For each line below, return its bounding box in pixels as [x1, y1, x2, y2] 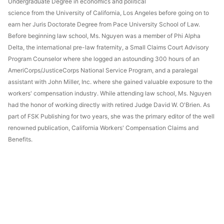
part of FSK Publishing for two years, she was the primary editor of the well [8, 112, 214, 120]
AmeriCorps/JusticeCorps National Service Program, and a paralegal [8, 66, 198, 74]
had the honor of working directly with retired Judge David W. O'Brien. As [8, 101, 210, 109]
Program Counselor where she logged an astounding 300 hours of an [8, 55, 199, 63]
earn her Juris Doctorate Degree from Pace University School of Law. [8, 20, 200, 28]
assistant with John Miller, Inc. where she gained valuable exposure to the [8, 78, 212, 86]
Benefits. [8, 135, 32, 143]
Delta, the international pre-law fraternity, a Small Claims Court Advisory [8, 43, 209, 51]
